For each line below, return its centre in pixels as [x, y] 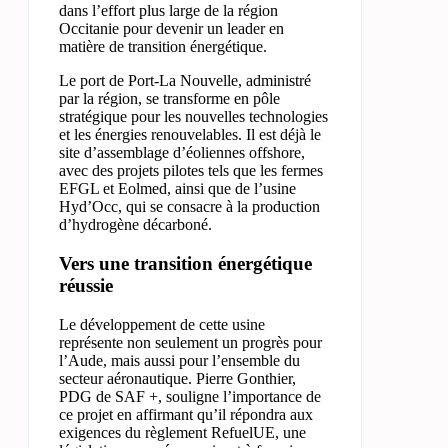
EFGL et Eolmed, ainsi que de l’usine [177, 189]
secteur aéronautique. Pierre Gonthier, [177, 378]
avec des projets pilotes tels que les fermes [191, 171]
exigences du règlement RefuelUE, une [182, 432]
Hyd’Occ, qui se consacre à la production [189, 207]
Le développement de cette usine [162, 324]
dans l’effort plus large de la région [168, 11]
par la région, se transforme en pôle [169, 99]
